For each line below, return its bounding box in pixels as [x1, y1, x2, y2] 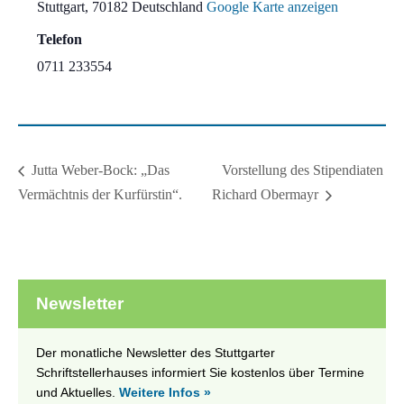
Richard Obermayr [212, 187, 323, 203]
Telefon [37, 32, 82, 48]
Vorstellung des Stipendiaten [222, 161, 384, 178]
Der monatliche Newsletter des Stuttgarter [36, 345, 275, 361]
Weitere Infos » [119, 385, 211, 400]
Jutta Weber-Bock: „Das [28, 162, 170, 179]
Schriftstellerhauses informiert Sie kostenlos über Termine [36, 365, 364, 381]
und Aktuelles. [36, 385, 119, 400]
